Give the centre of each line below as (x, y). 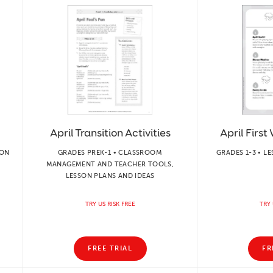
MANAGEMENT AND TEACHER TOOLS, (110, 164)
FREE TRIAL (110, 248)
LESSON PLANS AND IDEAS (110, 175)
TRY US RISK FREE (110, 204)
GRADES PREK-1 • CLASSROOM (110, 152)
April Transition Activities (110, 133)
